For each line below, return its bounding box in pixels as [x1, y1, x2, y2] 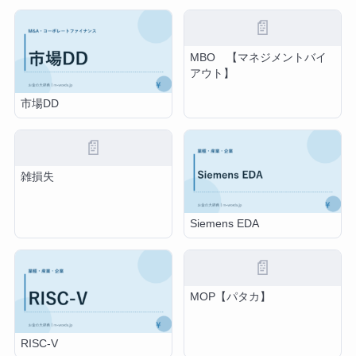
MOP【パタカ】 [190, 291, 272, 304]
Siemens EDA [190, 218, 260, 230]
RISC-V [21, 338, 59, 350]
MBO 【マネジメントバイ [190, 51, 327, 64]
